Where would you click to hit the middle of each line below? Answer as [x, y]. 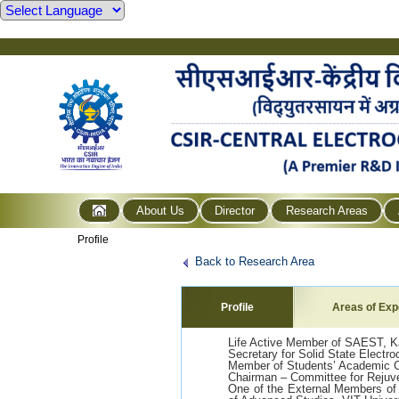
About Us [161, 210]
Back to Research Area [255, 261]
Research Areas [326, 210]
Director [235, 210]
